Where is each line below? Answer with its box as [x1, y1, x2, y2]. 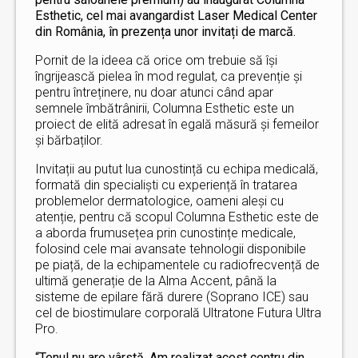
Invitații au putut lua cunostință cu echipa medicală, [35, 161, 318, 177]
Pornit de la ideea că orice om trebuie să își [35, 53, 277, 68]
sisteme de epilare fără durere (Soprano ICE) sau [35, 289, 308, 304]
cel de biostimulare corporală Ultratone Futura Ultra [35, 305, 321, 320]
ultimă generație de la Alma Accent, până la [35, 273, 276, 288]
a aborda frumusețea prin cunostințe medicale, [35, 225, 296, 241]
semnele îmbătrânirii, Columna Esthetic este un [35, 101, 294, 116]
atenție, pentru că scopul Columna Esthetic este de [35, 209, 319, 225]
